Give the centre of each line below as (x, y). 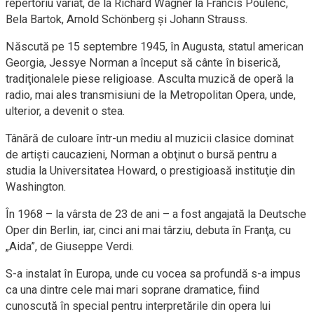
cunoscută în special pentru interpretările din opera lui (138, 306)
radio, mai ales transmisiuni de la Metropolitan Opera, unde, (151, 95)
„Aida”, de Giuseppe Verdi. (70, 246)
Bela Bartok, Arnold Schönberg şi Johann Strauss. (127, 19)
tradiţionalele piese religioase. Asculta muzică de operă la (150, 78)
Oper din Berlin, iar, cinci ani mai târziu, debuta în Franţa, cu (148, 230)
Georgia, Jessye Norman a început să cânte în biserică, (143, 62)
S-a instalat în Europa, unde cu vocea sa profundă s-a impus (153, 273)
